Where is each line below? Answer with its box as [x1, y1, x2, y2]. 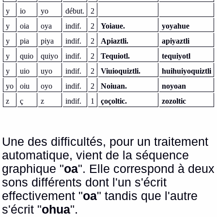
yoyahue [162, 22, 190, 31]
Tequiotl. [101, 52, 130, 61]
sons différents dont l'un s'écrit [2, 176, 167, 189]
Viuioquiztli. [101, 67, 141, 76]
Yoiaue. [101, 22, 125, 31]
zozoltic [162, 97, 186, 106]
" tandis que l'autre [97, 189, 198, 203]
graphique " [2, 162, 64, 176]
